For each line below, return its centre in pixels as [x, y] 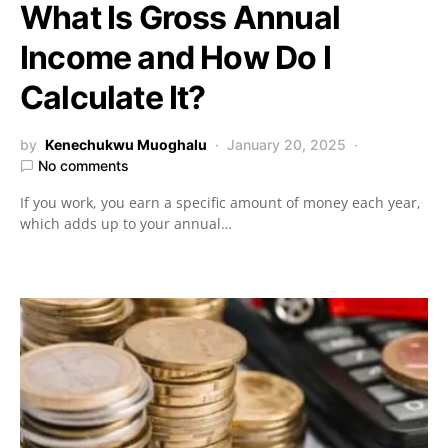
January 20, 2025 [286, 144]
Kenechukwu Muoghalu [126, 144]
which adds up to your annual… [126, 223]
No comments [83, 165]
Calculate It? [113, 97]
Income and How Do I [175, 57]
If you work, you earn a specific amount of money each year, [220, 202]
